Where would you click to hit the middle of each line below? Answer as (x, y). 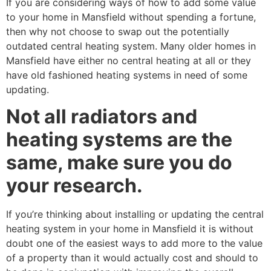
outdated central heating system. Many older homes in (131, 46)
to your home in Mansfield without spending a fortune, (131, 17)
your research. (74, 186)
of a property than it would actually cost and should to (132, 258)
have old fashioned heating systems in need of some (127, 75)
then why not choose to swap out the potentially (118, 31)
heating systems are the (119, 140)
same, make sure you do (119, 163)
